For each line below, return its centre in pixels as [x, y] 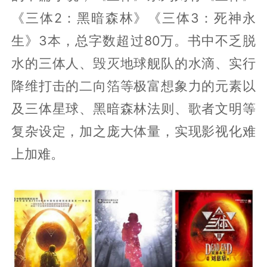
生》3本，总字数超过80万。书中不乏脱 [133, 41]
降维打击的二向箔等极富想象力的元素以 [133, 86]
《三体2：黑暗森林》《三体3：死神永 [133, 18]
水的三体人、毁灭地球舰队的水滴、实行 [133, 63]
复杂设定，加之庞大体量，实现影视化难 [133, 131]
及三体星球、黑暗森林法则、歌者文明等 [133, 109]
